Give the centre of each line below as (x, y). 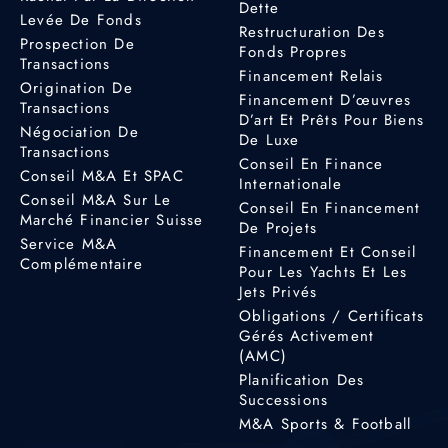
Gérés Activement (307, 335)
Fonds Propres (293, 51)
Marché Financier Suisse (112, 219)
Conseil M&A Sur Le (96, 199)
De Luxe (269, 139)
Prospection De (77, 43)
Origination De (76, 87)
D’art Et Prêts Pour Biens (331, 119)
